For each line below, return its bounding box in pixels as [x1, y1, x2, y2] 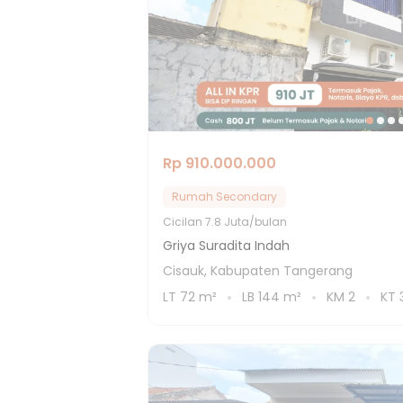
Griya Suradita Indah [163, 237, 290, 255]
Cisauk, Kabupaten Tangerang [163, 262, 353, 280]
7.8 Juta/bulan [205, 214, 287, 229]
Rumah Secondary [172, 189, 277, 204]
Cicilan [163, 214, 205, 229]
